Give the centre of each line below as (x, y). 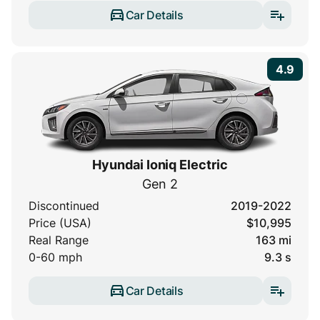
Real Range (59, 240)
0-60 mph (55, 257)
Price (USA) (60, 223)
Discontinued (64, 206)
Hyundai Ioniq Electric (160, 165)
